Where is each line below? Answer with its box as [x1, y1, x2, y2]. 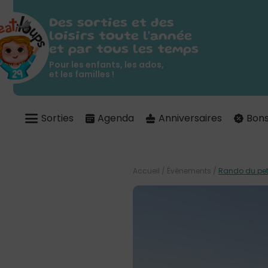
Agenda [98, 111, 134, 125]
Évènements [167, 166, 211, 176]
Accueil [133, 166, 160, 176]
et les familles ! [49, 68, 114, 80]
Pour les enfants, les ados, [49, 58, 164, 71]
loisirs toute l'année [49, 31, 192, 42]
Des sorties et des [49, 17, 174, 29]
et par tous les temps [49, 44, 199, 56]
